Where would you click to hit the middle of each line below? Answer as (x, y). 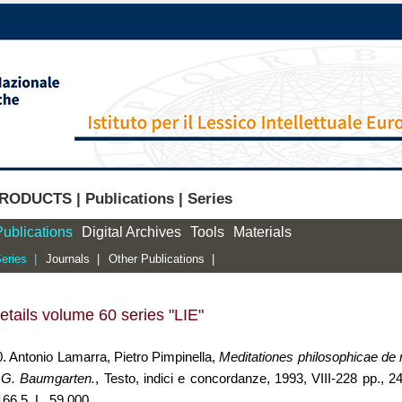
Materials (262, 232)
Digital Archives (131, 232)
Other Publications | (162, 259)
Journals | (73, 259)
